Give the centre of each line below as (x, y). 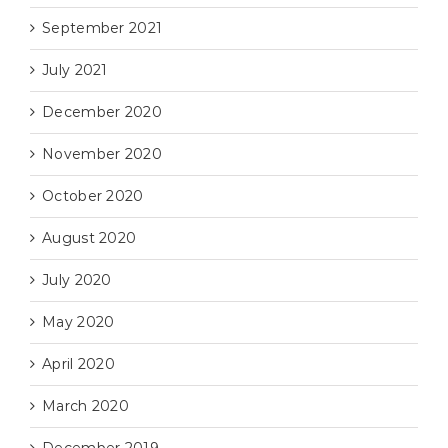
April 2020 (78, 364)
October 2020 (93, 196)
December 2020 (102, 112)
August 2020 (89, 238)
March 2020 (85, 406)
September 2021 (102, 28)
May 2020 (78, 322)
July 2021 (75, 70)
